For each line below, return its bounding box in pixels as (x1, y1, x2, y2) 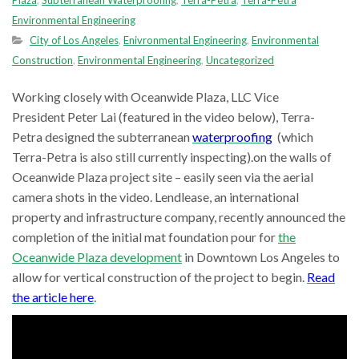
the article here (12, 289, 94, 305)
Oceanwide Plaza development (12, 249, 182, 264)
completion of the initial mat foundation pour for (12, 229, 278, 244)
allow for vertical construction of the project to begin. (12, 269, 307, 284)
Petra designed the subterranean (12, 129, 192, 144)
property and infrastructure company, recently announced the (12, 209, 345, 224)
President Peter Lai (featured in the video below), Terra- (12, 109, 315, 124)
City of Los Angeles (30, 34, 119, 46)
